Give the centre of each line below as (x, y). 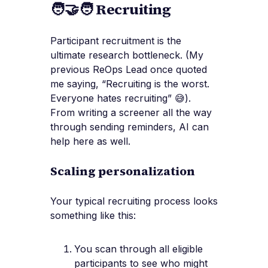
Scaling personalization (123, 171)
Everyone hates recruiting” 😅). (121, 98)
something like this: (93, 216)
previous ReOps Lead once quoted (129, 70)
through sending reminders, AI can (130, 127)
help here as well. (90, 141)
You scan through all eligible (138, 249)
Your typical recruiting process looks (134, 201)
